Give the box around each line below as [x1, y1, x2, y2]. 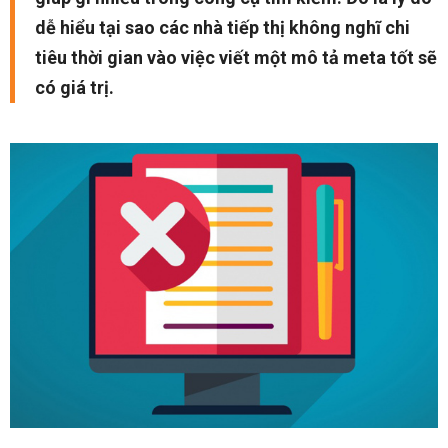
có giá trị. [35, 77, 114, 98]
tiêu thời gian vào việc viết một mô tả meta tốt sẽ [35, 47, 437, 68]
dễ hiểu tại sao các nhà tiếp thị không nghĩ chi [35, 17, 410, 38]
